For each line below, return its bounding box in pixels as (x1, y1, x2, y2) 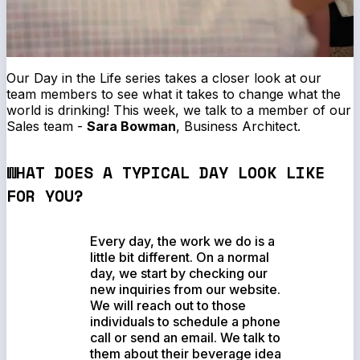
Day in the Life (34, 70, 121, 87)
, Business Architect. (176, 118, 301, 135)
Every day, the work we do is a (90, 232, 276, 249)
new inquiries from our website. (90, 280, 281, 297)
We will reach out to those (90, 297, 247, 313)
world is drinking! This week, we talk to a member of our (6, 102, 351, 119)
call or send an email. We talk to (90, 329, 281, 346)
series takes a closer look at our (121, 70, 321, 87)
